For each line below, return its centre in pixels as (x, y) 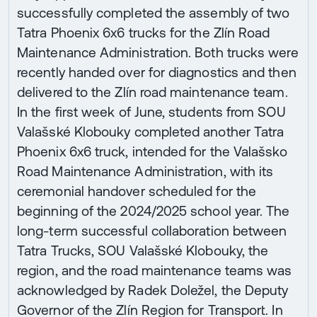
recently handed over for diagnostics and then (157, 73)
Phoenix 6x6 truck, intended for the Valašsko (152, 152)
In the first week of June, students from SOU (151, 112)
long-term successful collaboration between (152, 231)
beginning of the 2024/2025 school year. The (154, 211)
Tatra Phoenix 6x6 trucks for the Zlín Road (144, 33)
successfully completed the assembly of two (154, 13)
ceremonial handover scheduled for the (137, 191)
